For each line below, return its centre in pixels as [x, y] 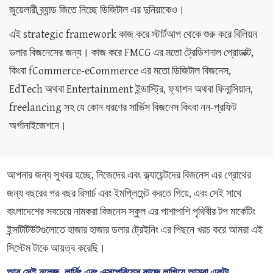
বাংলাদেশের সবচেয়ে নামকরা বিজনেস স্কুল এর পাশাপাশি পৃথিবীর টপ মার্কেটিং [131, 212]
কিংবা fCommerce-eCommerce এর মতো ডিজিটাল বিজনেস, [120, 71]
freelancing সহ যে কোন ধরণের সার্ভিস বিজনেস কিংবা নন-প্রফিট [123, 108]
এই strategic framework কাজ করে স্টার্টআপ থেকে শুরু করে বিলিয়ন [133, 35]
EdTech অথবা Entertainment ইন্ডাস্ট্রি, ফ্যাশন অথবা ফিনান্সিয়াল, [131, 90]
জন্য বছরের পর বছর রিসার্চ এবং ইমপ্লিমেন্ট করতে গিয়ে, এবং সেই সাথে [124, 194]
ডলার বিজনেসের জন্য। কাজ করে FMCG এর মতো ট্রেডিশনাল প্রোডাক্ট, [131, 53]
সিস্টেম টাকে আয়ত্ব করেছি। [56, 249]
